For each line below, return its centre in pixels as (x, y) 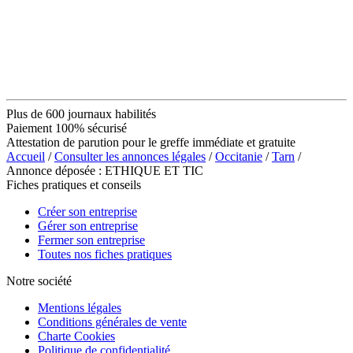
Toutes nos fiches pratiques (105, 254)
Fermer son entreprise (91, 240)
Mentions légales (80, 307)
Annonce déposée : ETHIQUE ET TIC (105, 170)
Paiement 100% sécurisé (67, 128)
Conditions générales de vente (112, 321)
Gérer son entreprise (88, 225)
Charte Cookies (76, 336)
